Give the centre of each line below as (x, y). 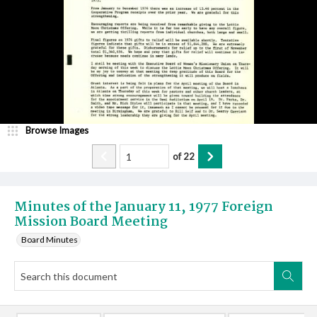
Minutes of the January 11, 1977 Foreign (144, 207)
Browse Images (57, 130)
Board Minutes (50, 240)
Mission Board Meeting (91, 222)
